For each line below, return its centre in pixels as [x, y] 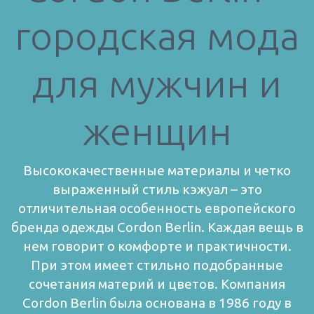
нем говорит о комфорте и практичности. [157, 246]
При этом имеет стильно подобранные [157, 265]
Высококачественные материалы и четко [157, 171]
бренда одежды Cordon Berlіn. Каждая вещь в [157, 227]
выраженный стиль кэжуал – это [157, 190]
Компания [253, 284]
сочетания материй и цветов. [123, 284]
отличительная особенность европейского [157, 209]
